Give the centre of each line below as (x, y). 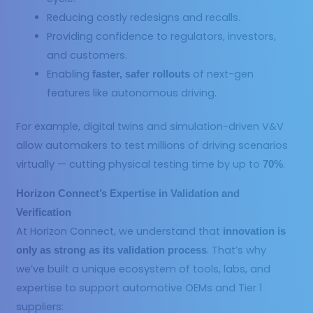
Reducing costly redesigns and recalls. (144, 17)
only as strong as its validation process (112, 250)
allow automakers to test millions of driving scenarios (152, 146)
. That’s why (237, 250)
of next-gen (222, 74)
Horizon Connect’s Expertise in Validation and (128, 194)
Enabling (70, 74)
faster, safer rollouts (141, 74)
